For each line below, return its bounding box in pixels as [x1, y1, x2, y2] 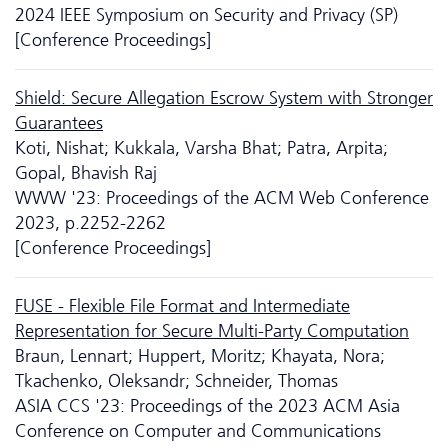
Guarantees [15, 111, 103, 134]
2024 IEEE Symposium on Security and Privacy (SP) [15, 3, 398, 26]
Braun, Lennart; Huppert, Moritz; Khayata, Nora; [15, 344, 385, 367]
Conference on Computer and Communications [15, 419, 381, 442]
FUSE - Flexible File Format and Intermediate [15, 294, 350, 317]
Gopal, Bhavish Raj [15, 161, 157, 184]
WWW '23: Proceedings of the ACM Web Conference [15, 186, 429, 209]
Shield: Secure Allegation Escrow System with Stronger [15, 86, 433, 109]
